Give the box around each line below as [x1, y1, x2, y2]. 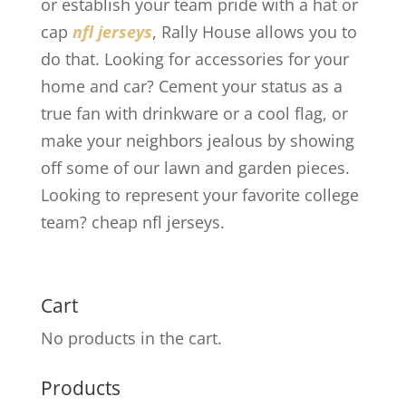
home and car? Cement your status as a [40, 75, 343, 97]
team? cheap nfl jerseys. [40, 211, 225, 233]
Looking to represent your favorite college [40, 184, 359, 206]
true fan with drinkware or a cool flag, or [40, 102, 348, 124]
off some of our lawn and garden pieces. [40, 157, 350, 179]
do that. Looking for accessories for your [40, 48, 349, 70]
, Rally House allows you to [151, 21, 357, 43]
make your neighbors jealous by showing [40, 130, 354, 151]
